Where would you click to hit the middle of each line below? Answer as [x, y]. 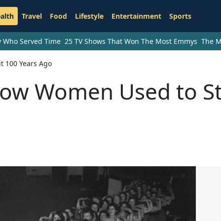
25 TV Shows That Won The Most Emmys [131, 41]
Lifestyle [89, 16]
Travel [32, 16]
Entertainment [136, 16]
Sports [180, 16]
